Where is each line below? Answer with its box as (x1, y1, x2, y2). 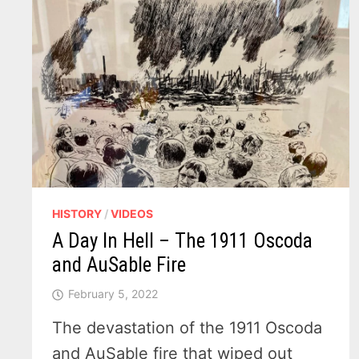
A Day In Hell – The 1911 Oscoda (52, 229, 313, 253)
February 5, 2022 (68, 287, 159, 301)
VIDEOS (111, 207, 154, 221)
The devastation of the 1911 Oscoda (52, 318, 323, 338)
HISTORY (52, 207, 103, 221)
